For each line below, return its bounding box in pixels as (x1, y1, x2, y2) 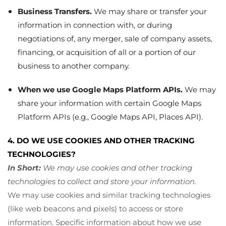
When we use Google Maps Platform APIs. (18, 84, 183, 94)
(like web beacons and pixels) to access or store (8, 203, 183, 213)
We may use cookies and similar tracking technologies (8, 190, 210, 200)
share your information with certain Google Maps (18, 98, 201, 108)
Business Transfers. (18, 6, 92, 16)
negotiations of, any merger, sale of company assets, (18, 33, 212, 43)
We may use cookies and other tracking (41, 162, 192, 173)
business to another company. (18, 61, 130, 71)
